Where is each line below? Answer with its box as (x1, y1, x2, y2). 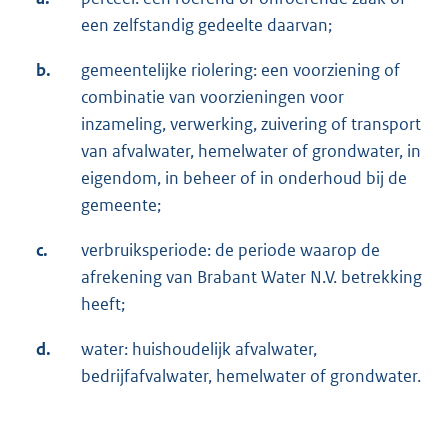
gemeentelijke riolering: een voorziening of (81, 59, 400, 82)
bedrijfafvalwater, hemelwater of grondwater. (81, 365, 421, 388)
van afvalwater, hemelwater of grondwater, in (81, 140, 421, 163)
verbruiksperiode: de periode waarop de (81, 239, 380, 262)
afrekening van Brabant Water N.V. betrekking (81, 266, 422, 289)
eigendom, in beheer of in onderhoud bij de (81, 167, 407, 190)
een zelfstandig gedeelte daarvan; (81, 14, 332, 37)
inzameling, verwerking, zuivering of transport (81, 113, 421, 136)
